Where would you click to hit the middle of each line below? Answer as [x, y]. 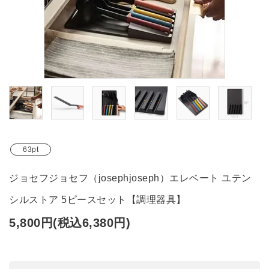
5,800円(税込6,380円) [70, 222]
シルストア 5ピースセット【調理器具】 [98, 199]
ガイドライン [38, 52]
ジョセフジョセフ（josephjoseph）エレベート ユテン [130, 178]
